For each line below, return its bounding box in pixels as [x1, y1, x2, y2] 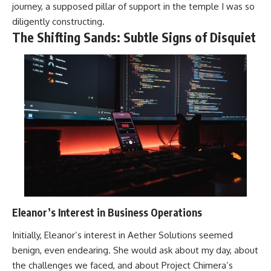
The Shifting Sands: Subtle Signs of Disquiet [12, 28, 256, 45]
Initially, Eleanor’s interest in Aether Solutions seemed [12, 229, 233, 241]
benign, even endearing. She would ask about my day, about [12, 244, 258, 256]
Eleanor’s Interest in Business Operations [12, 205, 202, 219]
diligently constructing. [12, 15, 105, 27]
